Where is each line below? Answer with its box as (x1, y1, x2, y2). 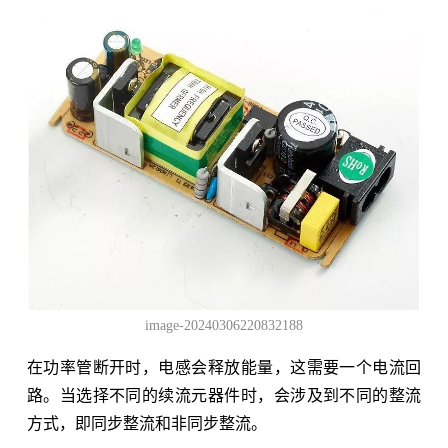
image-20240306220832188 (144, 318, 303, 334)
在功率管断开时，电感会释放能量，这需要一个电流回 (26, 359, 422, 377)
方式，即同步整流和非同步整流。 (26, 415, 267, 433)
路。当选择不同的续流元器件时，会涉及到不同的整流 (26, 387, 422, 405)
